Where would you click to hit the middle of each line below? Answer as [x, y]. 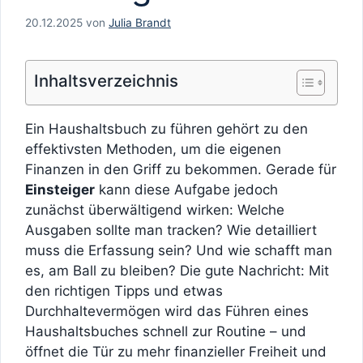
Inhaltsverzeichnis [106, 80]
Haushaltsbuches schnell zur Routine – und [166, 331]
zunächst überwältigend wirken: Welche [155, 209]
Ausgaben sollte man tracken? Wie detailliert [171, 230]
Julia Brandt [140, 22]
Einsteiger [60, 189]
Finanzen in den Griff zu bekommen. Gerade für [181, 169]
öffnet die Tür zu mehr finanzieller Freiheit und [176, 351]
